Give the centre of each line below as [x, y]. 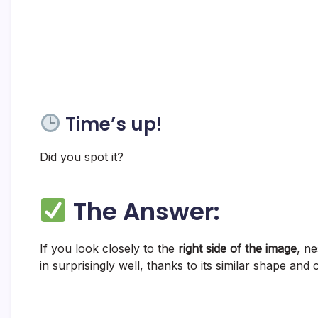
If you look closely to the [109, 248]
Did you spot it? [82, 157]
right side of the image [237, 248]
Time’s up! [111, 124]
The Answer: [143, 211]
